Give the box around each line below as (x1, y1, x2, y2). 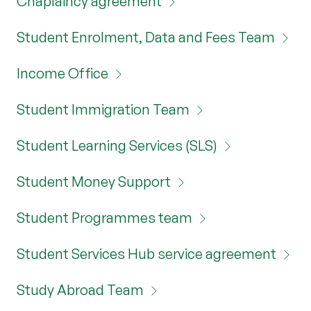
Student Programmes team (17, 208, 192, 226)
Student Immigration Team (17, 100, 190, 118)
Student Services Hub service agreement (17, 244, 276, 262)
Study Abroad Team (17, 280, 144, 299)
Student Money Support (17, 172, 171, 190)
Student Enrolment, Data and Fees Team (17, 28, 275, 46)
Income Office (17, 64, 108, 82)
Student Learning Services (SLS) (17, 136, 217, 154)
